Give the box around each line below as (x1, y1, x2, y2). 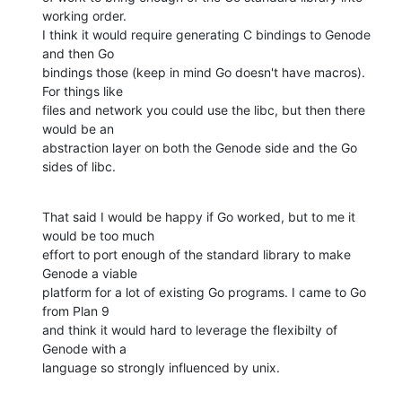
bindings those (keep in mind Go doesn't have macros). (42, 64, 365, 80)
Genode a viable (42, 265, 137, 281)
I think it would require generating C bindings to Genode (42, 26, 371, 42)
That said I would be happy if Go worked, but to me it (42, 208, 355, 224)
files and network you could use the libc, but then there (42, 101, 365, 118)
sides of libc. (42, 158, 116, 174)
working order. (42, 7, 127, 23)
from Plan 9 (42, 302, 109, 319)
